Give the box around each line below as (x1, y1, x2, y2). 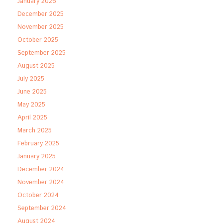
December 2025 (17, 9, 64, 19)
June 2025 (17, 87, 47, 97)
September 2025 (17, 48, 66, 58)
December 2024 (17, 165, 64, 174)
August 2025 (17, 61, 55, 71)
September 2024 (17, 204, 66, 213)
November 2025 (17, 22, 64, 32)
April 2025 (17, 113, 47, 122)
